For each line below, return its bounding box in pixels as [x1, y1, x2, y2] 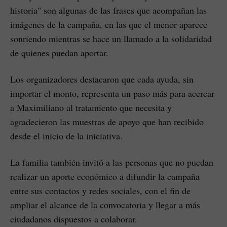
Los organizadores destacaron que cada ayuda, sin [10, 72, 194, 85]
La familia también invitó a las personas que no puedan [10, 156, 213, 168]
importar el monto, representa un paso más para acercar [10, 87, 214, 99]
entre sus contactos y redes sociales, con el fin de [10, 184, 191, 197]
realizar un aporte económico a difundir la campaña [10, 170, 200, 182]
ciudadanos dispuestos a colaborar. [10, 212, 137, 225]
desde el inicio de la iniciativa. [10, 129, 123, 142]
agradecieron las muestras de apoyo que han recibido [10, 115, 204, 128]
